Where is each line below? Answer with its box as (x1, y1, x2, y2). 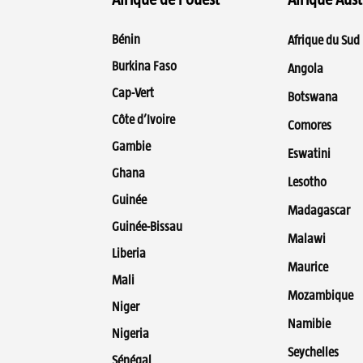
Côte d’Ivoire (112, 113, 175, 127)
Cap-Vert (112, 86, 154, 100)
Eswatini (288, 147, 331, 161)
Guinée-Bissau (112, 220, 182, 234)
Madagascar (288, 203, 350, 218)
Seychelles (288, 345, 339, 360)
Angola (288, 62, 323, 76)
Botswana (288, 90, 338, 105)
